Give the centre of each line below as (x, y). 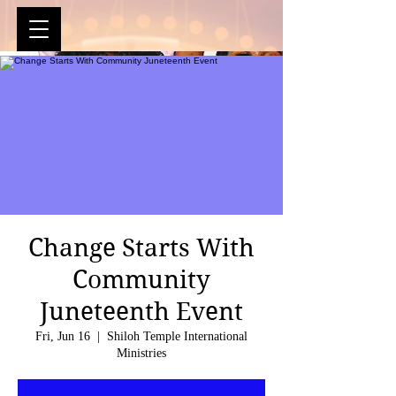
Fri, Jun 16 (63, 336)
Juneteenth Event (141, 312)
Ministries (141, 353)
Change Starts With (141, 248)
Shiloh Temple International (177, 336)
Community (141, 280)
